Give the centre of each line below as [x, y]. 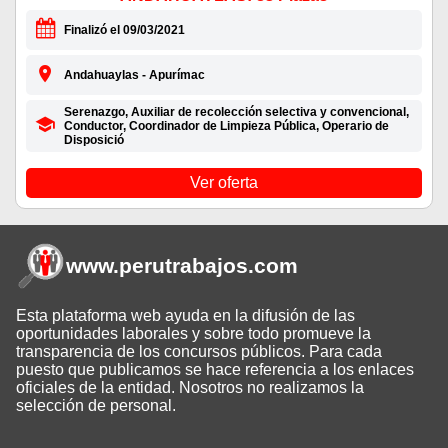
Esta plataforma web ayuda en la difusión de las [185, 316]
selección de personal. [96, 406]
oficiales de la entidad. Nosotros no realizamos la [190, 388]
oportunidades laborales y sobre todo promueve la [193, 334]
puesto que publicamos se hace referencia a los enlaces [215, 370]
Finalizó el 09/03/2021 [124, 30]
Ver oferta [224, 183]
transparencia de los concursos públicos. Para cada [199, 352]
